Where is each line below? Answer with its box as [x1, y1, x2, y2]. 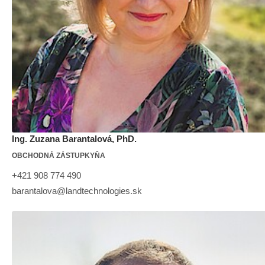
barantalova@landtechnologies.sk [12, 185, 142, 196]
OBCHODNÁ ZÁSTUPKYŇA [12, 151, 105, 160]
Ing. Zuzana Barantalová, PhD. [12, 133, 137, 144]
